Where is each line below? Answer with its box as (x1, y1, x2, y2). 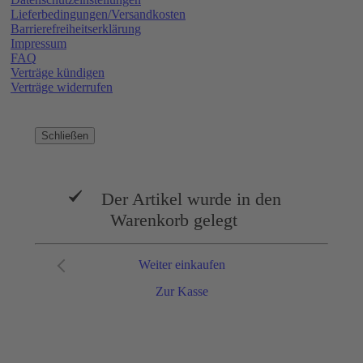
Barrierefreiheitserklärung (11, 21, 141, 36)
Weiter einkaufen (138, 258, 225, 272)
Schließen (41, 129, 88, 142)
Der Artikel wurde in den (96, 189, 281, 210)
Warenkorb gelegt (109, 210, 237, 231)
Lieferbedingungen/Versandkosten (11, 6, 186, 21)
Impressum (11, 36, 66, 50)
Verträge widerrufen (11, 79, 113, 94)
